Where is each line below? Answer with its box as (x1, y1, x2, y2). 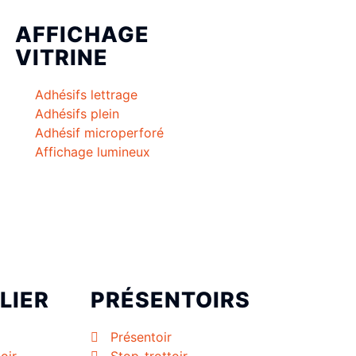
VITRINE (15, 44, 108, 72)
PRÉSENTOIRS (90, 287, 250, 314)
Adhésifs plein (35, 106, 119, 122)
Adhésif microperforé (35, 125, 164, 141)
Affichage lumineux (35, 144, 150, 161)
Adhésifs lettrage (35, 87, 137, 103)
